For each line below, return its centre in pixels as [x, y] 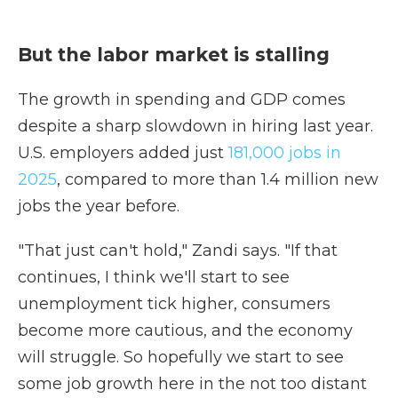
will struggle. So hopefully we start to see [181, 357]
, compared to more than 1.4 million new [218, 179]
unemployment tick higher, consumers [174, 304]
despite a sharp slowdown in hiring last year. [195, 126]
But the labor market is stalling [174, 55]
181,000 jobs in [285, 153]
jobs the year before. [99, 206]
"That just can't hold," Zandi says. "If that [178, 251]
